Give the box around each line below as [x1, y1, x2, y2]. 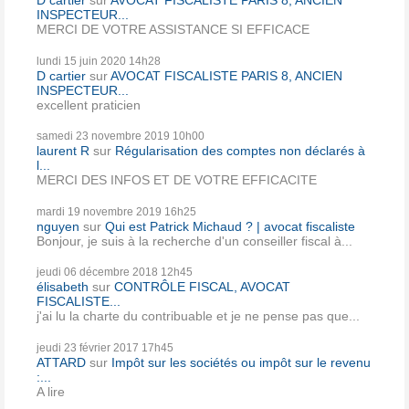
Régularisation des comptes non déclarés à [115, 143, 365, 159]
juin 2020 [79, 54, 126, 68]
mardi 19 [37, 204, 80, 218]
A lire [37, 383, 65, 399]
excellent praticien [37, 97, 141, 112]
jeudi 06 [37, 266, 77, 279]
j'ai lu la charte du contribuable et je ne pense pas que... [37, 309, 360, 324]
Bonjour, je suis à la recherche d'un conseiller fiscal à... [37, 233, 352, 248]
